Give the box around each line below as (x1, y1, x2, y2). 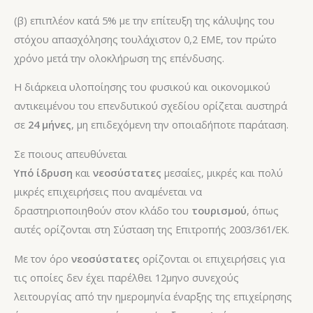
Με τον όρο (14, 251, 71, 265)
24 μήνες (28, 117, 71, 132)
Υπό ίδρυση (14, 165, 73, 180)
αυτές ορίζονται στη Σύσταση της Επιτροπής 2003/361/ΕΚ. (14, 221, 289, 236)
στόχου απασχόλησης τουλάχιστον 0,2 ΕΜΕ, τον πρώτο (14, 31, 277, 46)
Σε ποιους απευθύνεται (14, 146, 127, 161)
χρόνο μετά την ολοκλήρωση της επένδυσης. (14, 50, 224, 65)
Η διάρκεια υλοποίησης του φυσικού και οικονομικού (14, 80, 270, 94)
